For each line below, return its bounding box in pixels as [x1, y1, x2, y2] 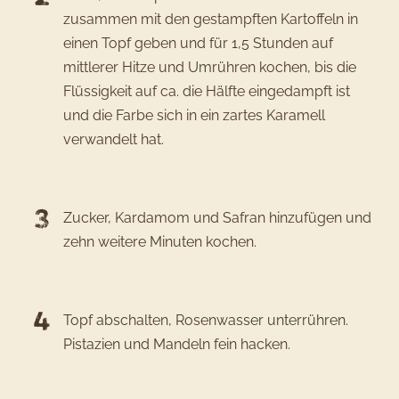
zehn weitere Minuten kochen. [62, 233, 256, 251]
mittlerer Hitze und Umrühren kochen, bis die [62, 59, 356, 77]
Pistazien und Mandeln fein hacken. [62, 335, 290, 353]
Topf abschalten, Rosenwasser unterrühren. [62, 311, 348, 329]
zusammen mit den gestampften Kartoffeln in [62, 11, 358, 28]
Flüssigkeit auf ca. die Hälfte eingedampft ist [62, 83, 350, 101]
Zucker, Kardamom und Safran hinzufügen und [62, 209, 371, 227]
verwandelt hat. [62, 131, 164, 149]
